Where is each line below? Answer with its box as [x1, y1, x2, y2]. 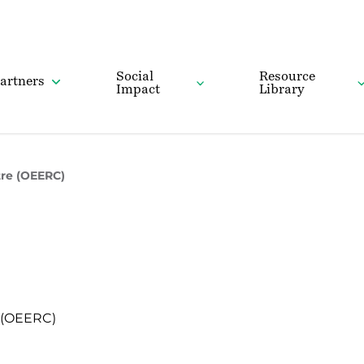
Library [259, 81, 305, 97]
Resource [259, 68, 316, 84]
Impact [115, 81, 160, 97]
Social [115, 68, 154, 84]
